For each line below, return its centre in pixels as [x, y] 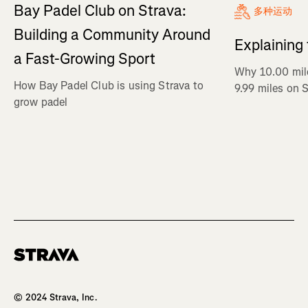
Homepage [35, 266]
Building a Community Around [112, 35]
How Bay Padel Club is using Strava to [109, 86]
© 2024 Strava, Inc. [56, 297]
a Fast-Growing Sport [85, 59]
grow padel [41, 102]
